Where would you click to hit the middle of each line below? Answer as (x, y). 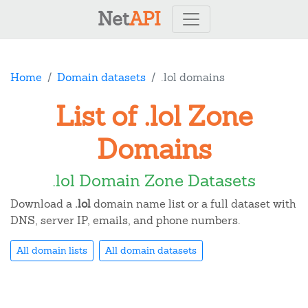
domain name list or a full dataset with (193, 204)
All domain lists (52, 250)
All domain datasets (151, 250)
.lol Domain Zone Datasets (154, 180)
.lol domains (193, 77)
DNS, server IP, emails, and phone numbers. (125, 220)
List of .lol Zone (154, 116)
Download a (43, 204)
